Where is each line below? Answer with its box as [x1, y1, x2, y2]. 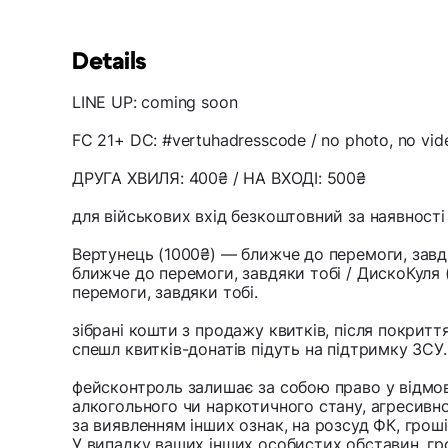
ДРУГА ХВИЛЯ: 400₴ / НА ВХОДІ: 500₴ [72, 168, 366, 189]
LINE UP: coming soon [72, 92, 238, 113]
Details [72, 50, 147, 75]
